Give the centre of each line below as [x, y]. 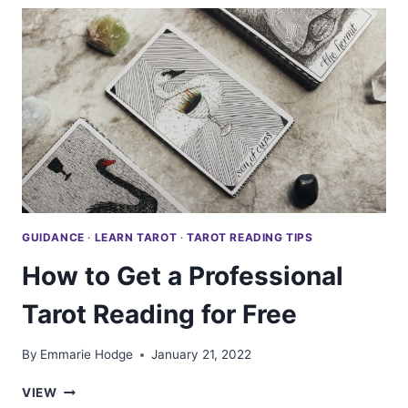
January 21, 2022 [202, 355]
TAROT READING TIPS [250, 237]
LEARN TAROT [136, 237]
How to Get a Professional [183, 275]
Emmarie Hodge [87, 355]
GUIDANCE [53, 237]
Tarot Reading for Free [159, 314]
